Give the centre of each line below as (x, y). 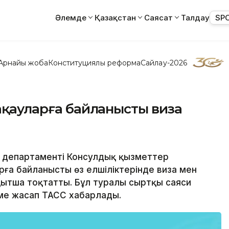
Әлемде (71, 17)
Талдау (195, 17)
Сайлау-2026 (164, 63)
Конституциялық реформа (94, 63)
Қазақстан (115, 17)
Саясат (158, 17)
